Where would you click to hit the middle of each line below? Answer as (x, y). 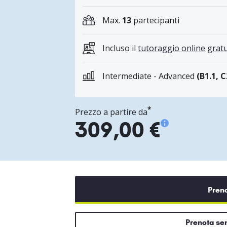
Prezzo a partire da (111, 112)
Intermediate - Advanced (149, 76)
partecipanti (155, 21)
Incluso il (120, 48)
